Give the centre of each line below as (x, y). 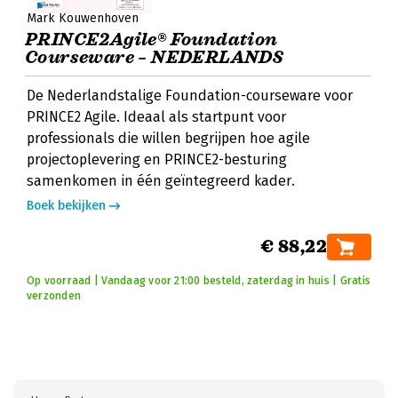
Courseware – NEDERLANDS (155, 57)
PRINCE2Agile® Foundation (151, 40)
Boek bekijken (66, 206)
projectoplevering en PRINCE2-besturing (157, 159)
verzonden (54, 296)
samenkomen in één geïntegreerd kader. (161, 181)
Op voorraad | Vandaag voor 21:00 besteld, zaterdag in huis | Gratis (199, 281)
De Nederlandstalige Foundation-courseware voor (190, 96)
